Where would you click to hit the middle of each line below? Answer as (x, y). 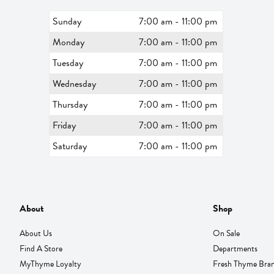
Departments (235, 248)
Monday (68, 42)
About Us (36, 233)
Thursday (70, 104)
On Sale (226, 233)
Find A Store (41, 248)
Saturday (70, 146)
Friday (64, 125)
